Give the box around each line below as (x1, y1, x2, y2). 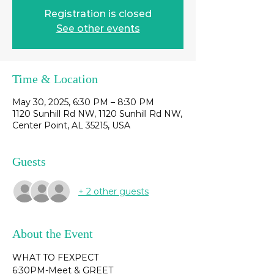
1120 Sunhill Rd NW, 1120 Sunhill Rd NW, (12, 108, 182, 119)
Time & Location (12, 72, 98, 86)
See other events (56, 23, 140, 34)
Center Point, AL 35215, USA (12, 120, 130, 131)
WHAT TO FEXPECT (12, 252, 98, 263)
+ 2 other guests (78, 185, 149, 197)
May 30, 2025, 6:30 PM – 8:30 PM (12, 97, 154, 108)
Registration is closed (44, 8, 152, 20)
